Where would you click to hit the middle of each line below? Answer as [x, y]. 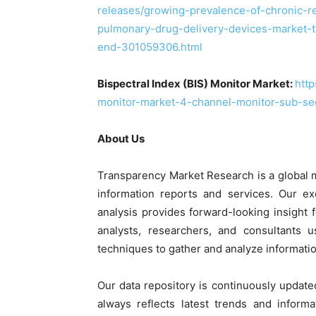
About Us [121, 139]
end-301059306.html [150, 47]
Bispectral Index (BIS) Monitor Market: [196, 84]
